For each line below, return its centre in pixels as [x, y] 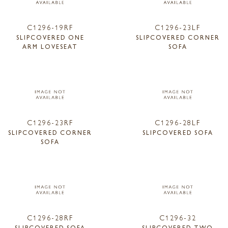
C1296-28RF [50, 217]
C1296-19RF [50, 27]
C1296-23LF [178, 27]
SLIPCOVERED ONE [50, 37]
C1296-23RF [50, 122]
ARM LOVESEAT [50, 47]
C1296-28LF [178, 122]
